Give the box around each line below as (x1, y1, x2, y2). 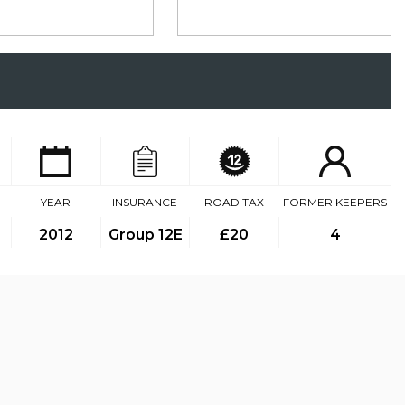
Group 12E (108, 226, 183, 243)
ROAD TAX (203, 195, 264, 209)
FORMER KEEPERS (282, 195, 387, 209)
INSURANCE (112, 195, 178, 209)
